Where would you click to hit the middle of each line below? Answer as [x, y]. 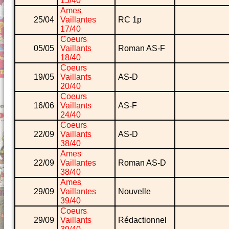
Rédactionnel [142, 220]
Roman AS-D [142, 163]
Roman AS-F [142, 49]
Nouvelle [134, 192]
